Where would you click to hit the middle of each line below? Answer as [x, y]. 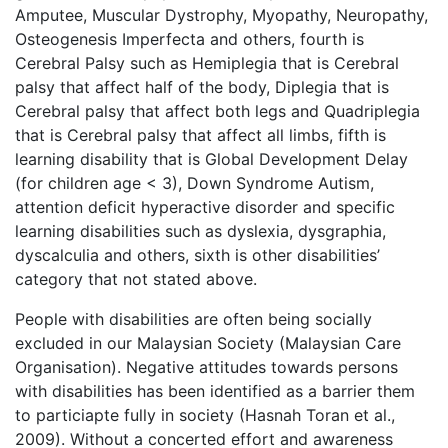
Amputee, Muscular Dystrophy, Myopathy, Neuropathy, [221, 15]
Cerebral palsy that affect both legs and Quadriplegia [217, 111]
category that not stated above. [136, 279]
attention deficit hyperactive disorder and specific [205, 207]
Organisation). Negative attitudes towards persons [206, 367]
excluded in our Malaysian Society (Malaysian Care [208, 343]
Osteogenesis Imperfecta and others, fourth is [189, 39]
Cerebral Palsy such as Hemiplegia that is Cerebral [207, 63]
